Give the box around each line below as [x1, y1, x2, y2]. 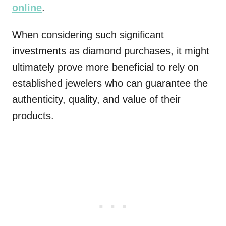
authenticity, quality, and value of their [12, 94, 181, 105]
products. [12, 110, 54, 122]
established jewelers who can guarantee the [12, 78, 208, 89]
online [12, 2, 42, 14]
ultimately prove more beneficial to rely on [12, 62, 199, 73]
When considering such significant [12, 29, 164, 41]
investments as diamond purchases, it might [12, 45, 209, 57]
